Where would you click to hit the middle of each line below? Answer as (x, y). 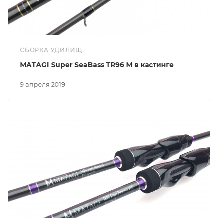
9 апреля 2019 (45, 84)
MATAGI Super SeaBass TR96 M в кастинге (97, 65)
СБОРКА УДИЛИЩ (51, 50)
